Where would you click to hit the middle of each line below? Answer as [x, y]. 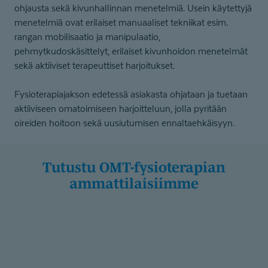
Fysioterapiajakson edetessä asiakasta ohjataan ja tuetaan [131, 94]
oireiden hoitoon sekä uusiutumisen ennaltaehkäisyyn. [127, 123]
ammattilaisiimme [134, 183]
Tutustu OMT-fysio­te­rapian [47, 167]
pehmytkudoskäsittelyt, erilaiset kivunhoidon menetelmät [131, 51]
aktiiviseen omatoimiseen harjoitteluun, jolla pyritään [121, 109]
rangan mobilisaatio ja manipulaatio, [87, 37]
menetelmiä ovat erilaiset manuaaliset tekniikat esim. [121, 22]
